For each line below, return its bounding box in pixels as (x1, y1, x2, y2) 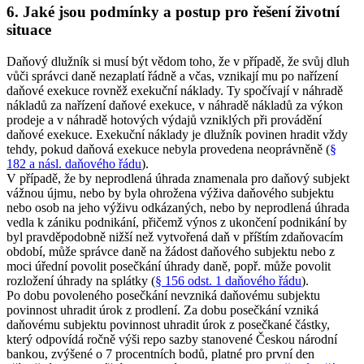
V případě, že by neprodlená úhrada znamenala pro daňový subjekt (6, 171, 349, 185)
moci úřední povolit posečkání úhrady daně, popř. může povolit (6, 258, 331, 273)
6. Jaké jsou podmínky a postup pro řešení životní (6, 2, 340, 20)
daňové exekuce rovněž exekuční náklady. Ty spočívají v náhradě (6, 83, 343, 97)
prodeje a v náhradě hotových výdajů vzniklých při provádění (6, 112, 322, 127)
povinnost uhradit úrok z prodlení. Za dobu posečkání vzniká (6, 302, 318, 317)
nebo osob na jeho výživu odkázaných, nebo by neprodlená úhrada (6, 200, 349, 214)
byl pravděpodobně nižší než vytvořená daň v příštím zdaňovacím (6, 229, 343, 244)
